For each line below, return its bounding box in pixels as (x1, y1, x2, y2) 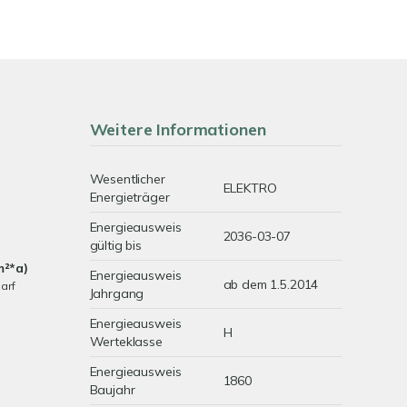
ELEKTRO (223, 180, 277, 196)
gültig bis (89, 237, 143, 253)
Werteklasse (89, 333, 163, 350)
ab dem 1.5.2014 (223, 276, 319, 293)
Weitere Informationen (89, 119, 266, 140)
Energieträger (89, 189, 170, 205)
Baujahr (89, 382, 135, 398)
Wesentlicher (89, 171, 165, 187)
